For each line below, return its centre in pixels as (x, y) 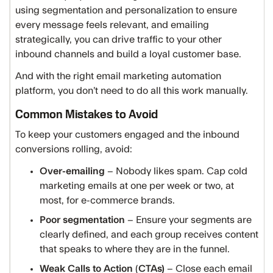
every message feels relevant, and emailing (112, 25)
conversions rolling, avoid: (74, 149)
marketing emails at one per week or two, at (137, 186)
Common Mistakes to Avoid (87, 114)
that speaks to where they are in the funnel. (135, 249)
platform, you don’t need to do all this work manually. (133, 91)
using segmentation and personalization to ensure (126, 10)
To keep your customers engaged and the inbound (127, 135)
